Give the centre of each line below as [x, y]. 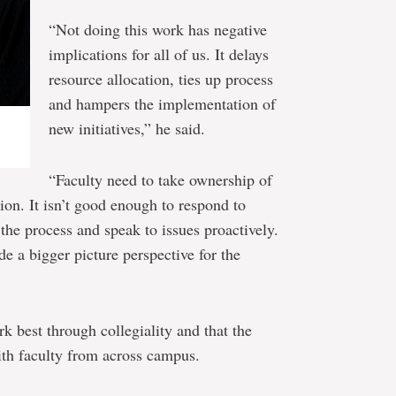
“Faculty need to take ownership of [160, 179]
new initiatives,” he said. [127, 128]
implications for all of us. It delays [159, 54]
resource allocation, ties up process [161, 79]
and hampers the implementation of [162, 103]
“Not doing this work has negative [158, 29]
